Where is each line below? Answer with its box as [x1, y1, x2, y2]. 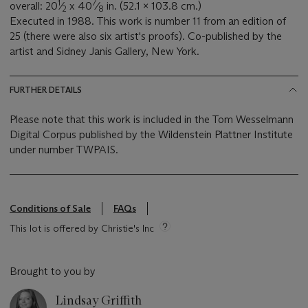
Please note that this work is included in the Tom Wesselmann [10, 113, 294, 126]
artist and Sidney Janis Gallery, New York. [10, 45, 199, 58]
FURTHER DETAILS [10, 85, 82, 96]
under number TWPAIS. [10, 143, 118, 157]
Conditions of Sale [10, 202, 91, 215]
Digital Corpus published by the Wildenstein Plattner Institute [10, 128, 293, 142]
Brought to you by [10, 265, 96, 278]
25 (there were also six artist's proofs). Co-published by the [10, 30, 282, 43]
